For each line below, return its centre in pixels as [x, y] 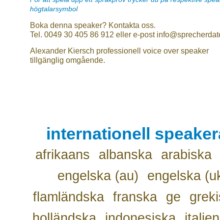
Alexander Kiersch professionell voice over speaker [119, 51]
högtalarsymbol [54, 9]
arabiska [186, 155]
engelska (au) [98, 176]
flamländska [69, 197]
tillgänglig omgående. [68, 60]
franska [135, 197]
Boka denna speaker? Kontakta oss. [93, 25]
